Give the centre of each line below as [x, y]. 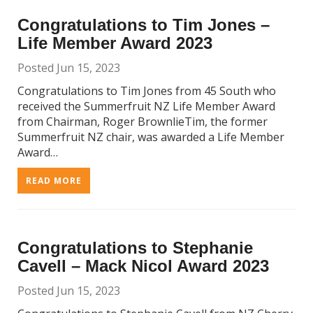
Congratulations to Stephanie [135, 248]
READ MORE [54, 181]
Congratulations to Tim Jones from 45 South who [147, 91]
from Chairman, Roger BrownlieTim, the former [143, 122]
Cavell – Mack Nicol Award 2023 [143, 266]
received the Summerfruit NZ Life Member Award [146, 106]
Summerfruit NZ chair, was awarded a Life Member [151, 137]
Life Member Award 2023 [115, 43]
